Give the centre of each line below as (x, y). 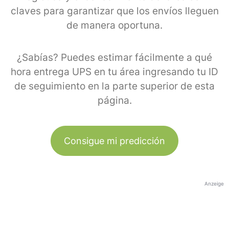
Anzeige (214, 183)
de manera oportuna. (114, 25)
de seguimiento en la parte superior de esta (114, 86)
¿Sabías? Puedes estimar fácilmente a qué (114, 57)
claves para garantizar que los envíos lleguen (114, 11)
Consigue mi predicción (114, 141)
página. (114, 100)
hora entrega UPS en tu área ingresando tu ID (114, 72)
